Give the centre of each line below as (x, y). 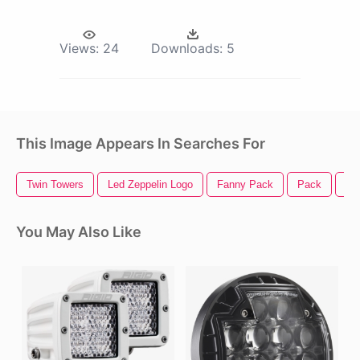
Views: (79, 49)
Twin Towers (55, 185)
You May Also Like (79, 232)
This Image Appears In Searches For (141, 144)
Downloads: (187, 49)
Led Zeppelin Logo (150, 185)
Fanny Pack (245, 185)
